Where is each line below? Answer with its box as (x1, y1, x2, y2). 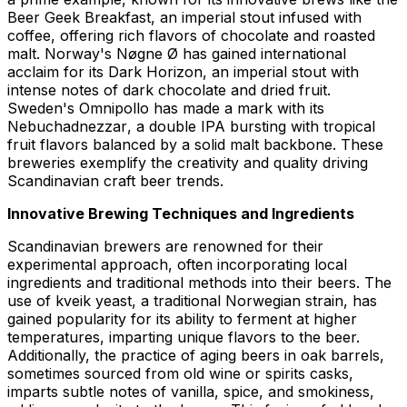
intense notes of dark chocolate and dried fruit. (7, 80, 331, 99)
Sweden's (7, 98, 79, 117)
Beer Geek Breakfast (7, 7, 151, 26)
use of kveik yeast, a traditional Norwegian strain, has (7, 291, 377, 310)
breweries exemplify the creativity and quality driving (7, 153, 368, 172)
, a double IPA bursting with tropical (127, 116, 375, 135)
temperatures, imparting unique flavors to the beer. (7, 327, 360, 346)
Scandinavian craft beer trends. (7, 171, 223, 190)
